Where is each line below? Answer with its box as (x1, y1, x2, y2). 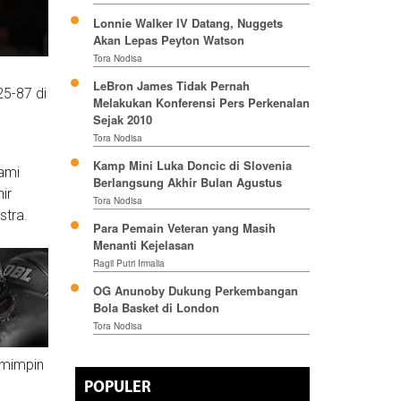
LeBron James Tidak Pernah (92, 77, 250, 95)
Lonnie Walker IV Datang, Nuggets (92, 14, 283, 32)
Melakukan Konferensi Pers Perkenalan (92, 94, 310, 112)
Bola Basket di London (92, 299, 219, 317)
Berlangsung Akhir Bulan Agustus (92, 174, 282, 192)
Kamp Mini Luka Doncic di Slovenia (92, 157, 292, 175)
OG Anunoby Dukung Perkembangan (92, 282, 298, 300)
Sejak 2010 (92, 111, 152, 129)
